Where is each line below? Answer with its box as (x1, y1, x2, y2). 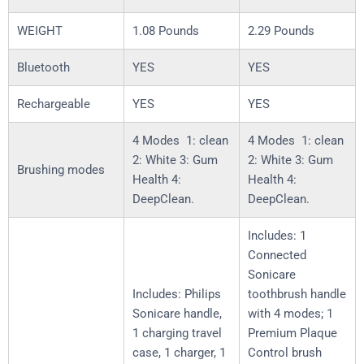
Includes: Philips (132, 287, 221, 302)
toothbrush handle (248, 287, 346, 302)
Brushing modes (17, 162, 105, 178)
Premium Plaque (248, 326, 337, 341)
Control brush (248, 345, 322, 361)
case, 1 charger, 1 (132, 345, 226, 361)
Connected (248, 248, 306, 263)
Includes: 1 (248, 228, 306, 244)
